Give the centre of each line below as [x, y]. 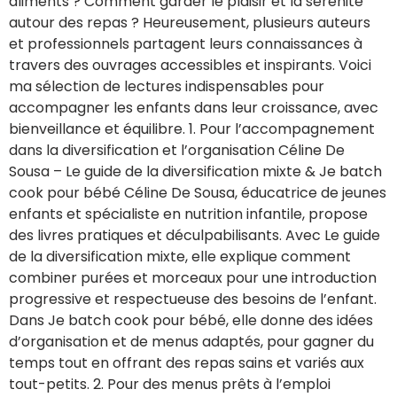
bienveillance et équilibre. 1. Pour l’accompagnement [192, 128]
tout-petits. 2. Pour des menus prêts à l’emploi [170, 384]
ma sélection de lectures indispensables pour [167, 86]
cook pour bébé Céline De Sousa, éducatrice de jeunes [198, 192]
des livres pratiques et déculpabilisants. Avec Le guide [195, 235]
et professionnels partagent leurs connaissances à [186, 43]
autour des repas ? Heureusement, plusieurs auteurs [190, 22]
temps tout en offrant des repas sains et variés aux [187, 362]
